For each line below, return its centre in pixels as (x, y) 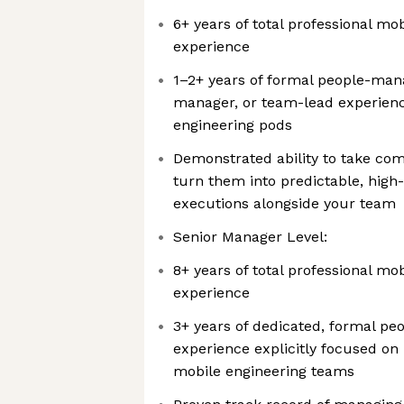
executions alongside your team (285, 203)
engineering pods (233, 125)
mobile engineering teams (264, 371)
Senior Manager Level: (250, 237)
